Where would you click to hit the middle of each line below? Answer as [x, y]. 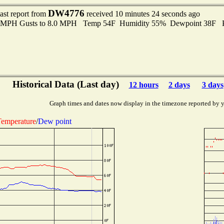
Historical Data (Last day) [65, 84]
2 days [179, 85]
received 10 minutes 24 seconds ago [142, 14]
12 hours [143, 85]
